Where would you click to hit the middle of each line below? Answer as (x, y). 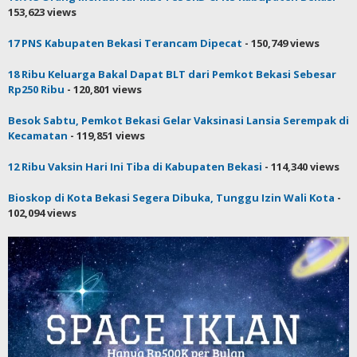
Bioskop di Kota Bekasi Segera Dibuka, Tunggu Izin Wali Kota (171, 197)
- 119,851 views (106, 135)
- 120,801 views (103, 89)
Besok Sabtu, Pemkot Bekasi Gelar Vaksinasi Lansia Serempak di (178, 120)
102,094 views (42, 212)
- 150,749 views (281, 43)
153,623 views (42, 12)
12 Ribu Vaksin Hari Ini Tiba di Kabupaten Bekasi (135, 166)
